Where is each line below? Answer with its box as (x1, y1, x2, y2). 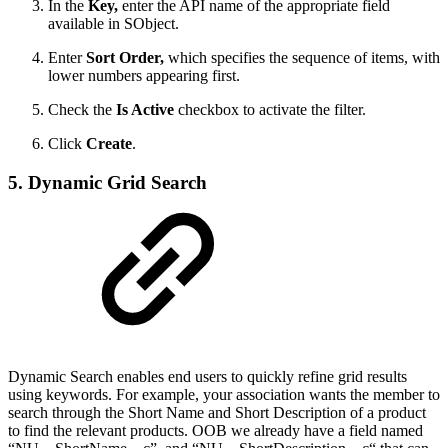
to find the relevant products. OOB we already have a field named (8, 421, 423, 439)
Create (86, 135, 132, 153)
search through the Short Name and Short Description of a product (8, 403, 426, 421)
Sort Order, (86, 49, 168, 67)
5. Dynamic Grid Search (8, 172, 207, 194)
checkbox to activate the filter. (174, 101, 366, 119)
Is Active (116, 101, 174, 119)
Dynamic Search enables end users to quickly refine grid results (8, 367, 407, 385)
